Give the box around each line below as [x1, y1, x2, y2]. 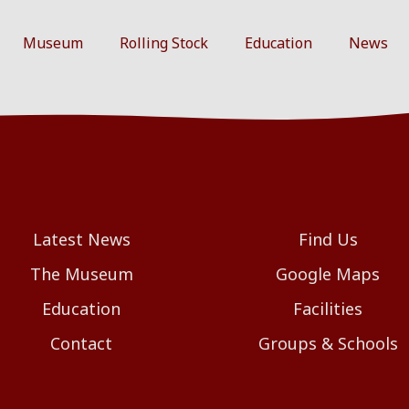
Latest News [32, 228, 131, 250]
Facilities [293, 298, 362, 320]
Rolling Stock [120, 33, 208, 54]
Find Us [298, 228, 358, 250]
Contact [50, 332, 112, 354]
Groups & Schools [257, 332, 398, 354]
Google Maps [276, 263, 380, 285]
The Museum [29, 263, 133, 285]
